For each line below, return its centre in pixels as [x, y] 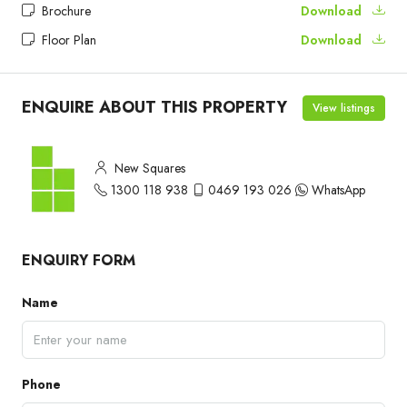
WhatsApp [338, 189]
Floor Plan [67, 40]
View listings [344, 108]
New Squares [148, 168]
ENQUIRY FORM [79, 260]
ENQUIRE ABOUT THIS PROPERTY [154, 108]
